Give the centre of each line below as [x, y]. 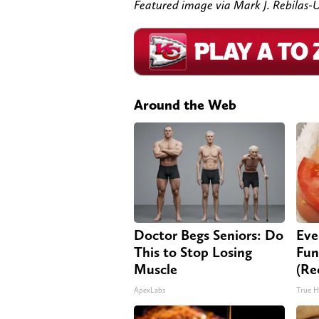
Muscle [156, 269]
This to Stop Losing [193, 252]
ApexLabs [150, 290]
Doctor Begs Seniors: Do [209, 235]
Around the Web [185, 104]
